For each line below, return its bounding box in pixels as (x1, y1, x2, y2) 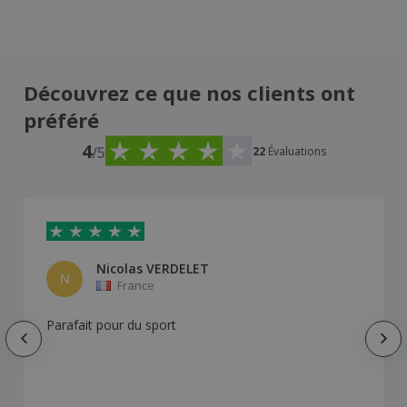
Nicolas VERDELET (96, 260, 209, 278)
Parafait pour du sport (46, 316, 176, 334)
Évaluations (267, 143, 326, 159)
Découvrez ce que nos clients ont (24, 79, 355, 107)
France (117, 277, 154, 294)
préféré (24, 106, 99, 134)
